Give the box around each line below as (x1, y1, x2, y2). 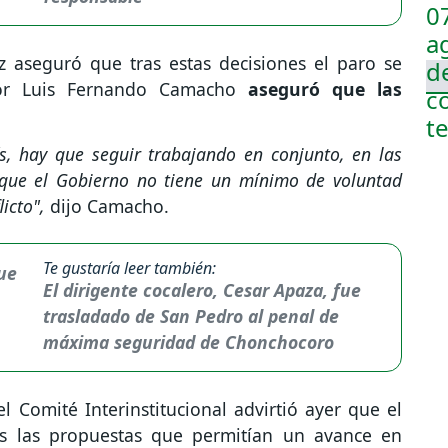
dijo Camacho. (50, 194, 174, 219)
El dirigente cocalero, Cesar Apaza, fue (43, 278, 362, 303)
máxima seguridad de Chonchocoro (43, 330, 335, 355)
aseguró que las (248, 77, 402, 102)
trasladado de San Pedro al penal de (43, 304, 340, 329)
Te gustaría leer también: (43, 257, 217, 280)
